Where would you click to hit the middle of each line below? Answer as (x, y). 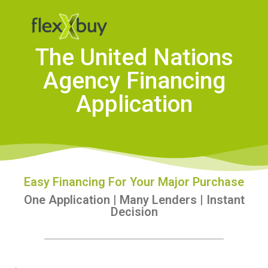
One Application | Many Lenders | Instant (134, 200)
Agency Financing (134, 80)
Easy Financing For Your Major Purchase (134, 182)
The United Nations (134, 57)
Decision (134, 211)
